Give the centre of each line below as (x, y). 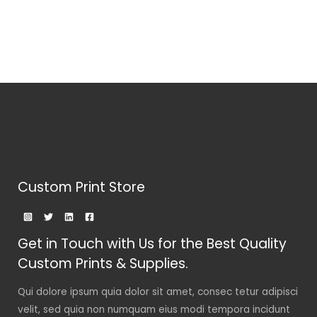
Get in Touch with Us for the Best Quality (152, 243)
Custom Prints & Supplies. (103, 263)
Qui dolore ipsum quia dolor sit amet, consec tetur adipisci (158, 292)
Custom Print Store (81, 187)
